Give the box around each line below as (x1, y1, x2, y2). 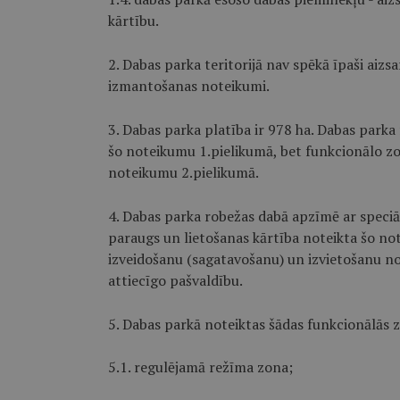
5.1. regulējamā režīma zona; (107, 357, 293, 377)
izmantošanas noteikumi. (107, 76, 270, 96)
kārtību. (107, 11, 159, 30)
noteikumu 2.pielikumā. (107, 162, 259, 182)
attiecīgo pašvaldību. (107, 271, 243, 290)
